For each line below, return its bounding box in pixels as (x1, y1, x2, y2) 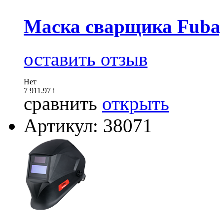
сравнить (24, 92, 97, 114)
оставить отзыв (24, 48, 147, 70)
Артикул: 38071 (24, 114, 152, 136)
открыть (102, 92, 169, 114)
